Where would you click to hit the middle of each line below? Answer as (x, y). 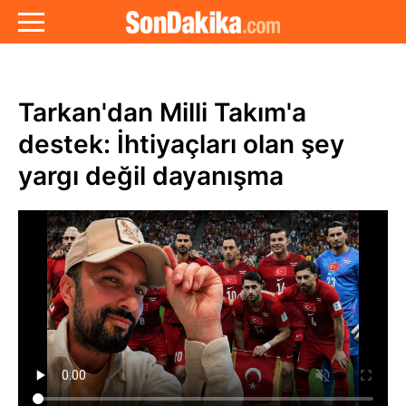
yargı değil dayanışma (151, 176)
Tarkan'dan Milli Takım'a (162, 112)
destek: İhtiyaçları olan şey (181, 144)
